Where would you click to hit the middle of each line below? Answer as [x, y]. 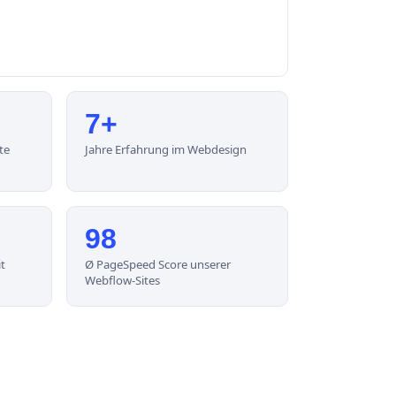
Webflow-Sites [122, 281]
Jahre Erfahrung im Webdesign [166, 150]
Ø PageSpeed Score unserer [158, 265]
